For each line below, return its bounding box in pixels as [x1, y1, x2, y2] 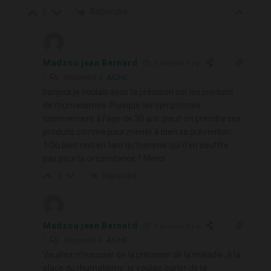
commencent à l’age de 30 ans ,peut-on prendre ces [43, 113, 241, 123]
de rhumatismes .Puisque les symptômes [43, 100, 201, 110]
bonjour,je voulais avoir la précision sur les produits [43, 87, 233, 97]
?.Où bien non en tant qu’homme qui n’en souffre [43, 140, 229, 150]
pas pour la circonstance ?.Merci [43, 153, 165, 163]
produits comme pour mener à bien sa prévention [43, 126, 231, 137]
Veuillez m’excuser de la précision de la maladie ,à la [43, 250, 240, 260]
